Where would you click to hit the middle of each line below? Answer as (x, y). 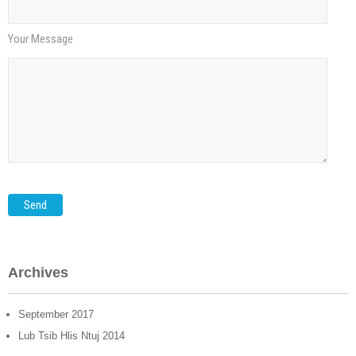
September (43, 314)
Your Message (41, 39)
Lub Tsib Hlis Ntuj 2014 (72, 336)
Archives (38, 273)
